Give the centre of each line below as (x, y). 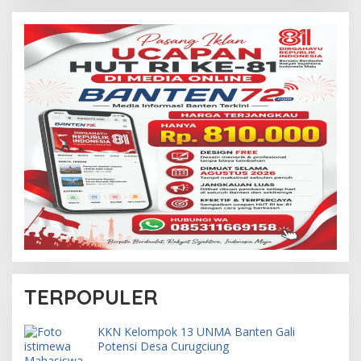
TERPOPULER (91, 297)
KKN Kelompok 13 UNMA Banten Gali (196, 331)
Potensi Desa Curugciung (163, 346)
